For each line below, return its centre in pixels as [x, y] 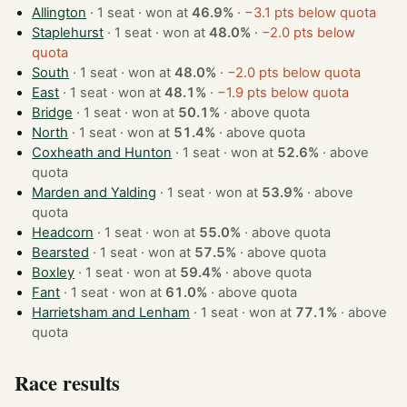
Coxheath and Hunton [102, 153]
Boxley [54, 273]
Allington [60, 13]
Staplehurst [68, 33]
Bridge [53, 113]
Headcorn [63, 233]
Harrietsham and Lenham [111, 313]
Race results [67, 382]
